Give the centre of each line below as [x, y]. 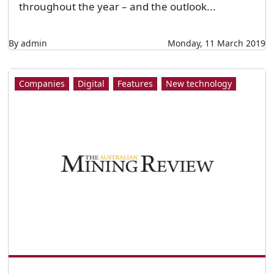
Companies [42, 83]
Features [135, 83]
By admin [28, 43]
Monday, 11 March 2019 [217, 43]
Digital [91, 83]
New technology [198, 83]
